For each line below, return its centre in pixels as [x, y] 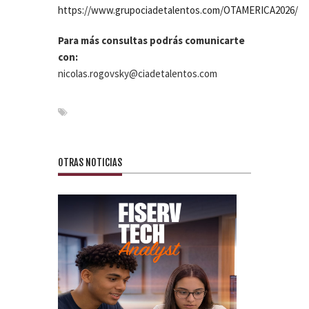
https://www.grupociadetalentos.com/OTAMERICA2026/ [178, 10]
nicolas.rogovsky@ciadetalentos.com [138, 73]
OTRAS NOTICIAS [90, 162]
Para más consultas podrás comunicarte [151, 40]
